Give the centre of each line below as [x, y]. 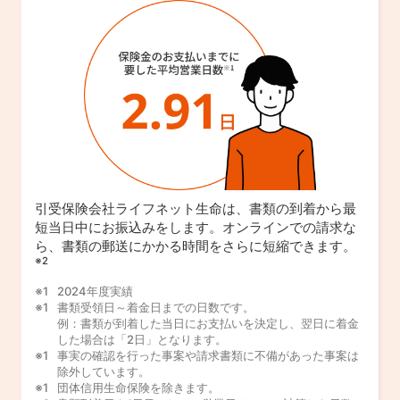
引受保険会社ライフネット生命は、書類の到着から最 [196, 209]
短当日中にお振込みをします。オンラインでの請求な [196, 228]
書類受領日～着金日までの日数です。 [156, 308]
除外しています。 [104, 372]
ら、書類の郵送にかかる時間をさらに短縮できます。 [196, 246]
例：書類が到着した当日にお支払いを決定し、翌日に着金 [208, 324]
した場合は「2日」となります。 [142, 340]
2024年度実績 [95, 292]
